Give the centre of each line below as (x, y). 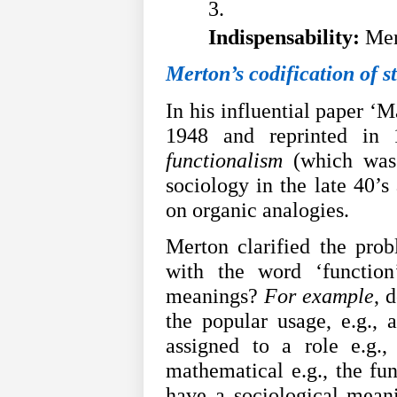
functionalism (224, 160)
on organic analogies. (257, 210)
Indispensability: (284, 38)
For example (319, 296)
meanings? (215, 296)
